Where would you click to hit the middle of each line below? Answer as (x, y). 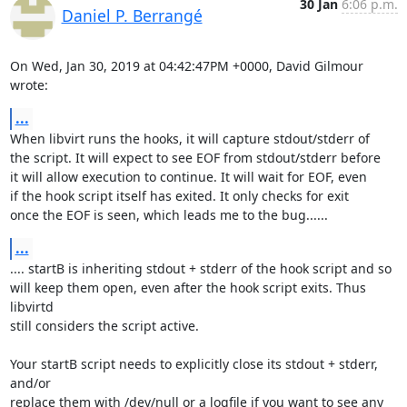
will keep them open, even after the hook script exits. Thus (188, 288)
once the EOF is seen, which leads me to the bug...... (169, 215)
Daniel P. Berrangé (132, 15)
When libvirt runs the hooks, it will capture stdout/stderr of (189, 139)
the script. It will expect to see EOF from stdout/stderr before (195, 158)
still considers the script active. (104, 326)
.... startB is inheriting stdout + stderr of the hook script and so (200, 268)
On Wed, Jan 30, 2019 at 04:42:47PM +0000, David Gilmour (186, 66)
